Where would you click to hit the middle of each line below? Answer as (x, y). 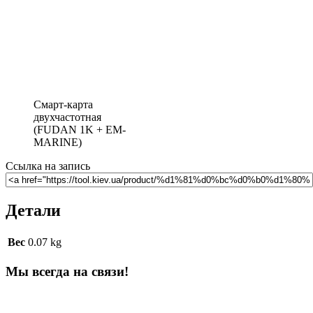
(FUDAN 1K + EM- (80, 130)
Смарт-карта (63, 105)
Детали (33, 211)
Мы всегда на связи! (67, 271)
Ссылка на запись (48, 166)
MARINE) (58, 143)
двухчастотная (67, 117)
